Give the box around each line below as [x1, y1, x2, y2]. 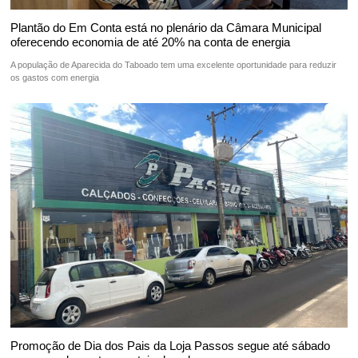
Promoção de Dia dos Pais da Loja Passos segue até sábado [10, 339, 331, 353]
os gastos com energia [10, 73, 100, 83]
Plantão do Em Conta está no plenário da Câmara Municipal [10, 21, 322, 35]
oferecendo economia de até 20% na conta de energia [10, 35, 291, 50]
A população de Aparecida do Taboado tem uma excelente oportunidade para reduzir [10, 60, 337, 70]
